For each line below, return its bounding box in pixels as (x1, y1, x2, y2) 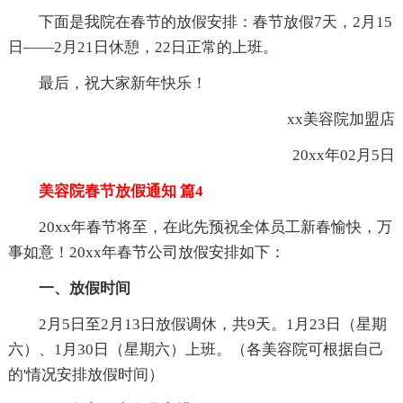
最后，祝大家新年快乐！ (7, 74, 207, 92)
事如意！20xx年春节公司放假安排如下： (7, 243, 285, 261)
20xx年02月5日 (262, 146, 396, 164)
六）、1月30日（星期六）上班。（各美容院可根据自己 (7, 340, 384, 358)
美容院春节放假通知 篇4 (7, 182, 203, 200)
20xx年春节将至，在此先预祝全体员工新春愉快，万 (7, 218, 392, 236)
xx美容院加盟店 (256, 110, 396, 128)
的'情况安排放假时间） (7, 365, 164, 383)
